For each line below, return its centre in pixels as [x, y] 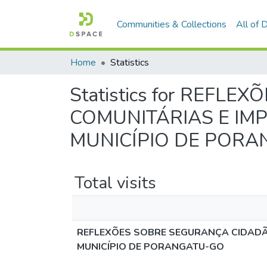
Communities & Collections [172, 24]
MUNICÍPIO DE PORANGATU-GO [150, 247]
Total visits [115, 183]
